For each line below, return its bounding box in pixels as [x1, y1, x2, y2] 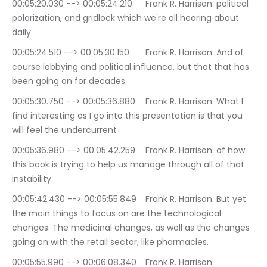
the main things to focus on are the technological [12, 207, 223, 220]
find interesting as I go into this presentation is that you [12, 110, 245, 122]
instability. [12, 173, 53, 185]
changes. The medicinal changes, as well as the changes [12, 222, 252, 234]
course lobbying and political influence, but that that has [12, 61, 252, 73]
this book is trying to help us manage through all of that [12, 159, 247, 171]
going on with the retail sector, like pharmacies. [12, 236, 209, 249]
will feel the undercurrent [12, 124, 117, 136]
